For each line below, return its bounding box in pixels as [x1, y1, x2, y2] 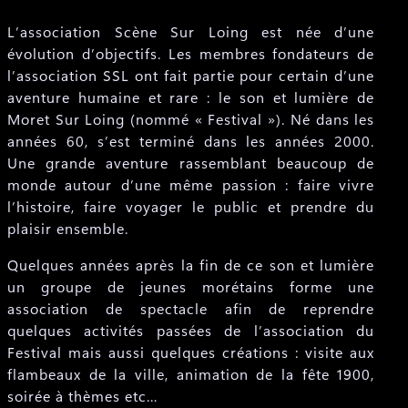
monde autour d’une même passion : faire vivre [7, 175, 375, 194]
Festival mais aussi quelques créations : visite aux [7, 342, 375, 362]
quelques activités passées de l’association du [7, 321, 375, 340]
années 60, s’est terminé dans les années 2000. [7, 131, 375, 150]
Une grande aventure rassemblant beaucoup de [7, 153, 375, 172]
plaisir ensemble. [7, 219, 128, 238]
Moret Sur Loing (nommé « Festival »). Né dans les [7, 109, 375, 128]
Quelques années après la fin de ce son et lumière [7, 255, 375, 274]
